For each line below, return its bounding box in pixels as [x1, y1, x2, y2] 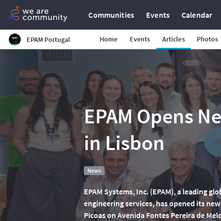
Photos [196, 35, 219, 43]
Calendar [182, 10, 213, 20]
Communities [88, 10, 135, 20]
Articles [162, 35, 185, 43]
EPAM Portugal [27, 35, 70, 44]
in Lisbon [83, 130, 165, 155]
